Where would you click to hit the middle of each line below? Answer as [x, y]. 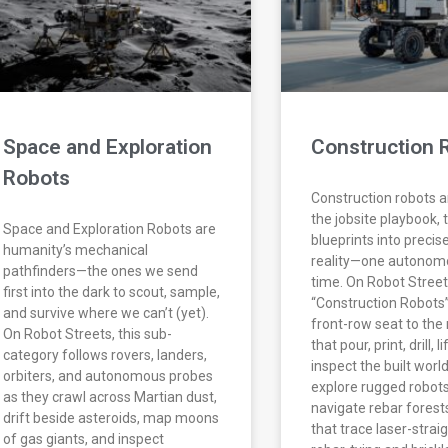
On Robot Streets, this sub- [88, 334]
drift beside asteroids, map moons [111, 418]
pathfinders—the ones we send [101, 271]
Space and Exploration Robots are [110, 229]
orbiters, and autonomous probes [108, 376]
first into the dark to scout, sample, [112, 292]
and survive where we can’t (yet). [106, 313]
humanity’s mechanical [76, 250]
